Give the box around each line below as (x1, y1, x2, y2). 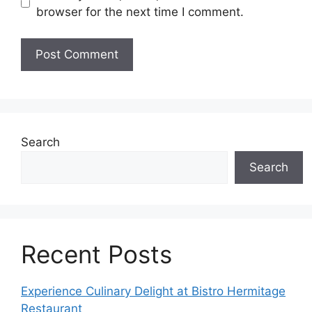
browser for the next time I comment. (36, 4, 244, 19)
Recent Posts (21, 240, 172, 269)
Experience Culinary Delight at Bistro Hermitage (21, 284, 286, 298)
